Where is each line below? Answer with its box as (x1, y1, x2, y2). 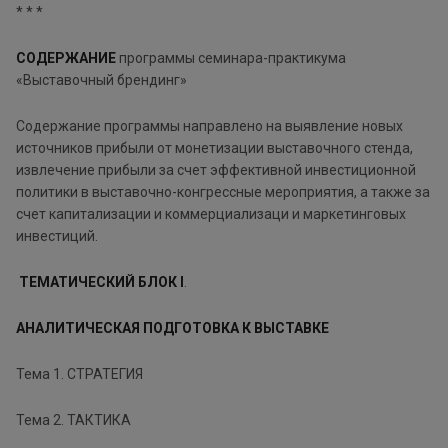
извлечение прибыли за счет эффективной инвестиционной (16, 161, 416, 178)
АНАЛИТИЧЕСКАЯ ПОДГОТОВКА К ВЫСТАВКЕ (16, 319, 329, 336)
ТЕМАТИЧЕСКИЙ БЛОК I (19, 273, 184, 290)
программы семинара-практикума (119, 49, 346, 66)
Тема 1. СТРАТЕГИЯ (16, 365, 143, 382)
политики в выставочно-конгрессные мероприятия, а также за (16, 183, 430, 200)
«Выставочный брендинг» (16, 71, 187, 88)
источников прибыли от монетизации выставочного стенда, (16, 139, 413, 156)
